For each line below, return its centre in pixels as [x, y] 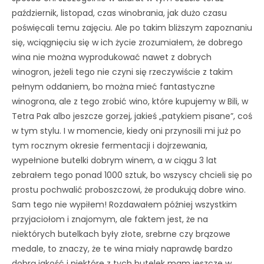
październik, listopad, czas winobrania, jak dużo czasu [119, 13]
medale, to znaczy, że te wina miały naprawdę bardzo [122, 248]
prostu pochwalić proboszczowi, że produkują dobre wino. [129, 189]
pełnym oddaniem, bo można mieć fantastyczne [113, 86]
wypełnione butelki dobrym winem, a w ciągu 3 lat [114, 160]
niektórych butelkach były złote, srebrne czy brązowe [121, 234]
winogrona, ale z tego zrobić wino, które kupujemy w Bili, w [130, 101]
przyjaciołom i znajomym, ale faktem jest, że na [110, 219]
